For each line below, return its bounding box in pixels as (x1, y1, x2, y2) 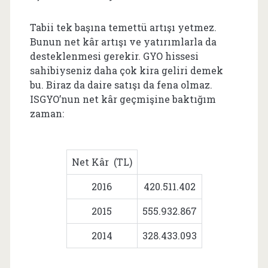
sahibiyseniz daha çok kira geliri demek (29, 64, 223, 77)
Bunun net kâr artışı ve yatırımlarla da (29, 35, 217, 48)
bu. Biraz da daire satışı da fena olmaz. (29, 78, 212, 91)
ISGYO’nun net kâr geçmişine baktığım (29, 93, 216, 105)
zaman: (29, 107, 64, 120)
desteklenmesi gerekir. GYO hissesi (29, 50, 199, 62)
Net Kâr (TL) (71, 156, 132, 168)
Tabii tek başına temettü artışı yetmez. (29, 21, 217, 33)
